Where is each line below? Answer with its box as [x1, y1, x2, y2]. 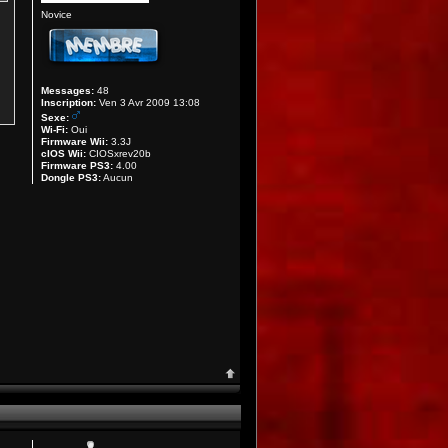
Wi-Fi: [41, 124, 69, 135]
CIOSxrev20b [86, 148, 152, 159]
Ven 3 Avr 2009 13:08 [96, 97, 201, 108]
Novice [41, 9, 73, 20]
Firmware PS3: [41, 160, 114, 171]
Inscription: [41, 97, 97, 108]
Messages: [41, 85, 95, 96]
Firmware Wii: [41, 136, 109, 147]
